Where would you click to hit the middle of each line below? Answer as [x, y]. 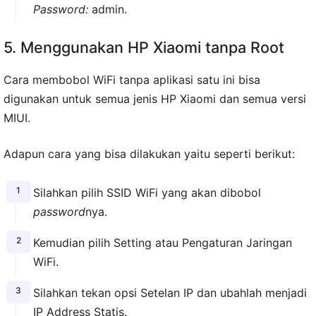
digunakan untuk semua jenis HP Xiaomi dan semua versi [155, 99]
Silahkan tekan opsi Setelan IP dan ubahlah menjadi [170, 292]
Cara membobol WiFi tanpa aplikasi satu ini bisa [132, 80]
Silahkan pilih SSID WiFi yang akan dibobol [147, 193]
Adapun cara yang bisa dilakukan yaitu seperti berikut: [149, 154]
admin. [107, 9]
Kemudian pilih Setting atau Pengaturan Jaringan [162, 243]
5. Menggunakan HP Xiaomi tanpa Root [144, 48]
